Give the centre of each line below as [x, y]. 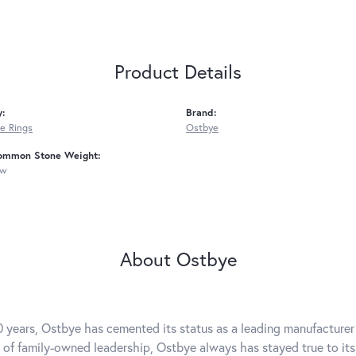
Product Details [178, 72]
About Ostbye [178, 259]
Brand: [201, 112]
